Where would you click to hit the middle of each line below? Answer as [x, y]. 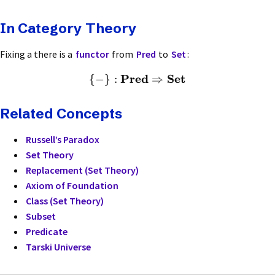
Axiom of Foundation [72, 186]
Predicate [46, 232]
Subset [41, 216]
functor [92, 54]
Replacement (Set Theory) [82, 170]
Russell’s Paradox [62, 140]
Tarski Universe [58, 247]
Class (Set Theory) [64, 201]
